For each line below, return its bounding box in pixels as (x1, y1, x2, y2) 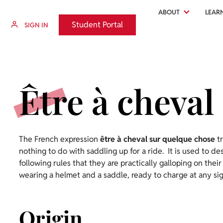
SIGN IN (24, 20, 48, 29)
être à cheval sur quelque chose (100, 133, 215, 144)
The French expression (19, 133, 100, 144)
